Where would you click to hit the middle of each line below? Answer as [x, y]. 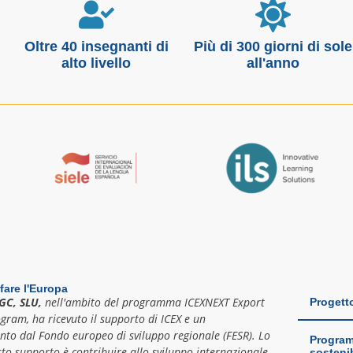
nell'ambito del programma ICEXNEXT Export [153, 303]
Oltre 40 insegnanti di [96, 47]
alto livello [96, 63]
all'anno [273, 63]
